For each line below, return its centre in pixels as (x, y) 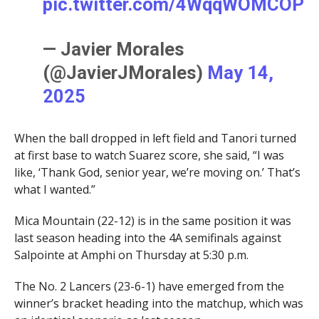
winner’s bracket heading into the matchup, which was (158, 304)
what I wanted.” (54, 190)
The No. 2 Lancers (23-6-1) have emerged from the (149, 287)
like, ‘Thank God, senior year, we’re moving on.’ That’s (157, 173)
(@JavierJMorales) (125, 73)
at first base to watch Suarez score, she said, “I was (149, 156)
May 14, (241, 73)
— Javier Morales (114, 49)
